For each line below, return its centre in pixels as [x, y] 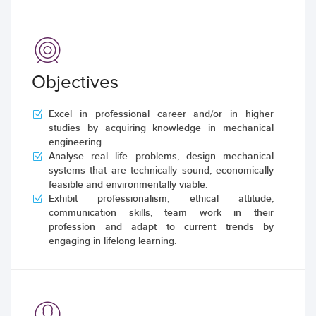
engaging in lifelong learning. [113, 241]
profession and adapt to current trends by [161, 227]
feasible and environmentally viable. [128, 184]
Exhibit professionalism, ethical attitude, [161, 199]
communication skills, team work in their [161, 213]
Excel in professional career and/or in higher [161, 114]
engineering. [76, 142]
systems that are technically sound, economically [161, 170]
